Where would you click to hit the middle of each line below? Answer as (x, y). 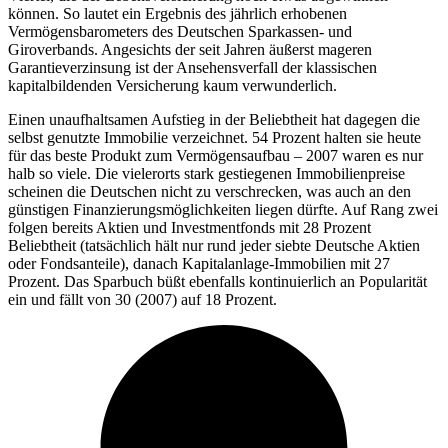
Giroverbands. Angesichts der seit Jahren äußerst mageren (190, 49)
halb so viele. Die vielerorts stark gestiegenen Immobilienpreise (206, 173)
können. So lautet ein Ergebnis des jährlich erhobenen (177, 13)
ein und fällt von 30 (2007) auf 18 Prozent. (142, 299)
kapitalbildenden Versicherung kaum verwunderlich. (172, 85)
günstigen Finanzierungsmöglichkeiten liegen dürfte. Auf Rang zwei (223, 209)
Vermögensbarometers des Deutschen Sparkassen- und (180, 31)
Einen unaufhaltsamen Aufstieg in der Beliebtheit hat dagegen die (214, 119)
